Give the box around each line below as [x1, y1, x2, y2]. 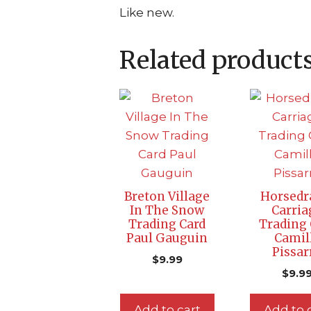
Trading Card [128, 216, 206, 232]
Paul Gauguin [126, 230, 208, 246]
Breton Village [124, 188, 210, 204]
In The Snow [130, 202, 205, 218]
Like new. [119, 5, 174, 19]
